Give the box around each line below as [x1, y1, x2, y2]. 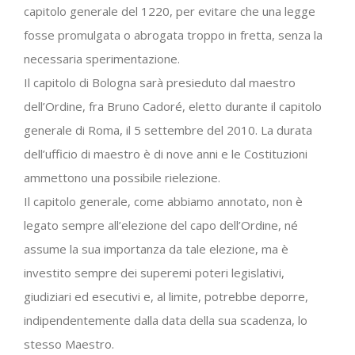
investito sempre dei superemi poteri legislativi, [24, 264, 284, 281]
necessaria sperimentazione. [24, 50, 180, 67]
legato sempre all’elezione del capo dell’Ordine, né [24, 216, 298, 233]
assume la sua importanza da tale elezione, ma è [24, 240, 288, 257]
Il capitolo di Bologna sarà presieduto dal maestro [24, 74, 296, 90]
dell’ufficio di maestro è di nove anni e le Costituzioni [24, 145, 307, 162]
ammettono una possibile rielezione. [24, 169, 220, 185]
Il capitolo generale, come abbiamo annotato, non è [24, 193, 303, 209]
